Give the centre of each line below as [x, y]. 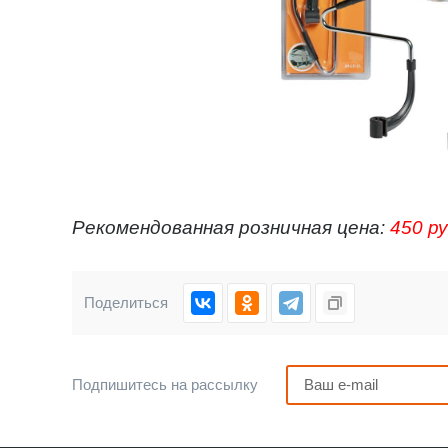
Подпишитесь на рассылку [165, 384]
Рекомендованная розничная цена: [231, 227]
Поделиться [126, 302]
